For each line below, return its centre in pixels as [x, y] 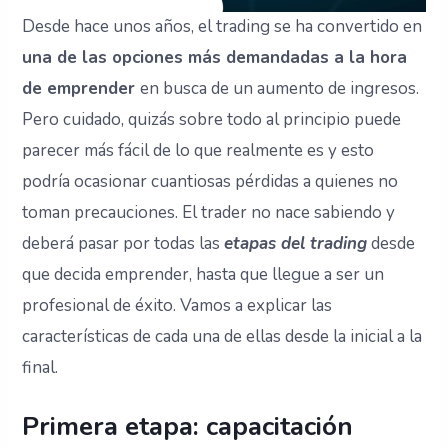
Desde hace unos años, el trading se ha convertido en [222, 27]
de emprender [81, 89]
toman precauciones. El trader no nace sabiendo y [209, 213]
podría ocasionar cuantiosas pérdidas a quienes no [210, 182]
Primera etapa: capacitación [188, 426]
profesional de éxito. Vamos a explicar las [177, 306]
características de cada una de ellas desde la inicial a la [222, 337]
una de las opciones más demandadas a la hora [215, 58]
